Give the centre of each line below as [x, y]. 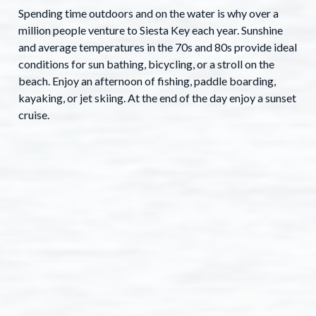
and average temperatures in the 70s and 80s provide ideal [158, 47]
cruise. [34, 115]
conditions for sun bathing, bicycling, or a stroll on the [146, 64]
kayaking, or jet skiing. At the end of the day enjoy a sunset [157, 98]
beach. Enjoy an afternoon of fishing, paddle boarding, [147, 81]
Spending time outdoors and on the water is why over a [148, 13]
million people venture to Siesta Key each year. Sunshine [151, 30]
